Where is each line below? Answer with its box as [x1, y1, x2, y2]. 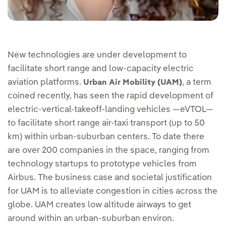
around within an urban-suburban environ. [8, 214, 174, 223]
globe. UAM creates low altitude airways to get [8, 201, 191, 210]
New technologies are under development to [8, 51, 187, 60]
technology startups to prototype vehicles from [8, 160, 197, 169]
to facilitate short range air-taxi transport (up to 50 [8, 119, 205, 128]
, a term [182, 78, 211, 87]
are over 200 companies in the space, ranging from [8, 146, 209, 155]
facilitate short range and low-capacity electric [8, 65, 194, 74]
